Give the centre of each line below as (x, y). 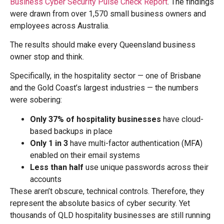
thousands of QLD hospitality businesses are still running (110, 215)
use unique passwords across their (146, 167)
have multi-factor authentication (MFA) (135, 143)
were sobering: (36, 100)
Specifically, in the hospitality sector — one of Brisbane (105, 76)
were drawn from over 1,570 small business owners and (108, 13)
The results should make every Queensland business (103, 45)
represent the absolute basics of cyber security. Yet (100, 203)
